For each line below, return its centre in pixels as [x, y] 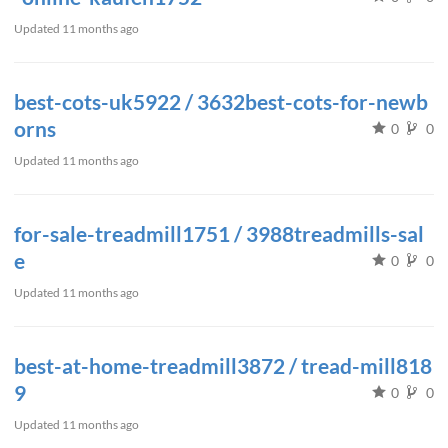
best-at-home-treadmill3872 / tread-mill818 [223, 365]
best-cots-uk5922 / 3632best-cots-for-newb [221, 101]
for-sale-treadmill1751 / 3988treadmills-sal [219, 233]
